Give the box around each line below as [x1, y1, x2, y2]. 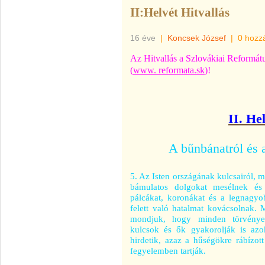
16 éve [130, 33, 156, 43]
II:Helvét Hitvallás [130, 5, 230, 20]
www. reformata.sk [133, 64, 205, 76]
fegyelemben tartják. [130, 245, 206, 256]
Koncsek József [167, 33, 226, 43]
